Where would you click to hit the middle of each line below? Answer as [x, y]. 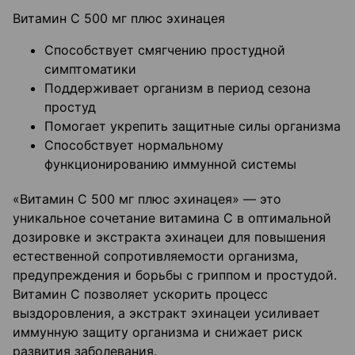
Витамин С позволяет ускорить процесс [140, 294]
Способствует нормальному [134, 145]
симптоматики [90, 69]
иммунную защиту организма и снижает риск [158, 332]
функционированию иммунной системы [170, 164]
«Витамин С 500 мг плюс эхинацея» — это [147, 199]
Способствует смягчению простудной [165, 50]
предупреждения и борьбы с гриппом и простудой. [175, 275]
